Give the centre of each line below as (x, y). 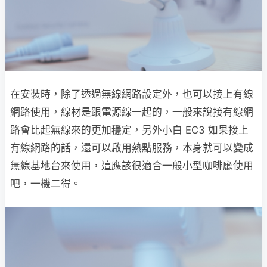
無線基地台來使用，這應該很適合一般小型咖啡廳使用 (132, 166)
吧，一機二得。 (46, 184)
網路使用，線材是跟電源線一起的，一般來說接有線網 (132, 112)
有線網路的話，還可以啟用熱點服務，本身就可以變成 (132, 148)
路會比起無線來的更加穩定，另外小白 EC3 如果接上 (129, 130)
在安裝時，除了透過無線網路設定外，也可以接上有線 (132, 94)
